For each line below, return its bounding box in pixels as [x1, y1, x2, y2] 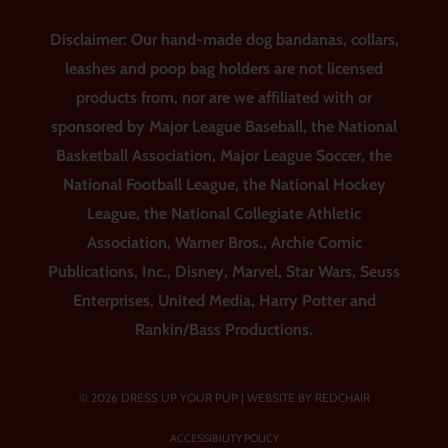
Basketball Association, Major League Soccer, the [56, 146, 392, 166]
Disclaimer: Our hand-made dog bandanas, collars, [49, 30, 399, 50]
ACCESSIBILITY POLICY [169, 430, 279, 445]
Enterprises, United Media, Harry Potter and [72, 291, 376, 311]
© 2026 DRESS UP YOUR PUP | [78, 390, 247, 405]
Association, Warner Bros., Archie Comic [86, 233, 362, 253]
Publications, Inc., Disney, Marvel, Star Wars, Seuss [48, 262, 400, 282]
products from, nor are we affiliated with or [76, 88, 372, 108]
